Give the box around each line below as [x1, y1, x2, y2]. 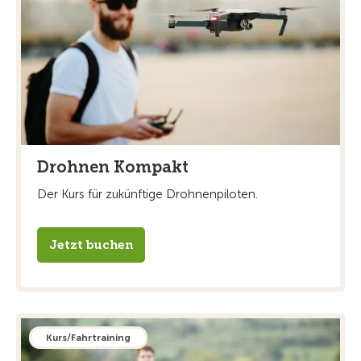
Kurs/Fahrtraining [46, 332, 131, 344]
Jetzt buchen [49, 238, 133, 253]
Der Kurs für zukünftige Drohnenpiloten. [37, 187, 258, 202]
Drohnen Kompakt [37, 157, 189, 177]
